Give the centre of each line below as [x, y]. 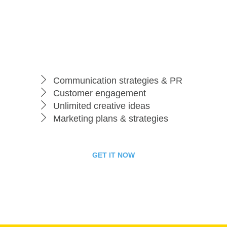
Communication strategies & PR [118, 80]
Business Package [113, 38]
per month [113, 15]
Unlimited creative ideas [102, 106]
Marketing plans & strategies [111, 118]
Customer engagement [100, 93]
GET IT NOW [113, 155]
